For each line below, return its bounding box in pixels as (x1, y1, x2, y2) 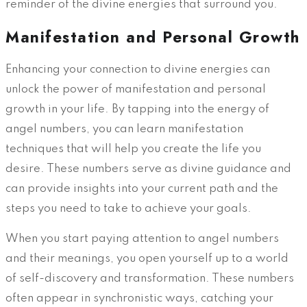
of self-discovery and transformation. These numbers (5, 273, 294, 285)
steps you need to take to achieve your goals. (5, 203, 251, 215)
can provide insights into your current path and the (5, 183, 278, 195)
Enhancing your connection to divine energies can (5, 64, 270, 76)
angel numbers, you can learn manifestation (5, 123, 243, 136)
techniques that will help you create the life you (5, 143, 261, 156)
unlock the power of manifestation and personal (5, 84, 266, 96)
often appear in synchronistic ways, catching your (5, 293, 273, 305)
